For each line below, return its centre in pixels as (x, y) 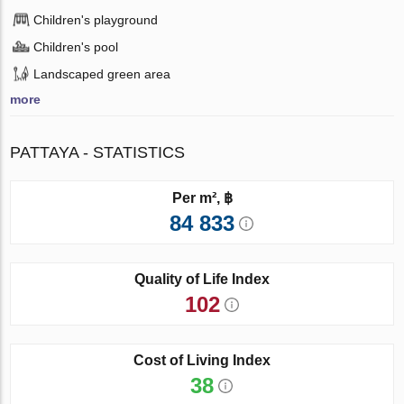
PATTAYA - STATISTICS (98, 152)
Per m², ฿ (202, 197)
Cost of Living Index (202, 360)
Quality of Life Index (202, 279)
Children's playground (96, 19)
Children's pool (76, 46)
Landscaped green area (102, 73)
